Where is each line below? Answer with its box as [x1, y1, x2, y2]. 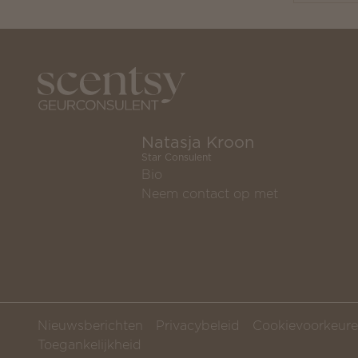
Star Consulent [141, 150, 212, 165]
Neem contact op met [141, 185, 278, 203]
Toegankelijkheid [38, 336, 141, 353]
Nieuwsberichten [38, 316, 143, 334]
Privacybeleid [156, 316, 240, 334]
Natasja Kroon [141, 131, 254, 154]
